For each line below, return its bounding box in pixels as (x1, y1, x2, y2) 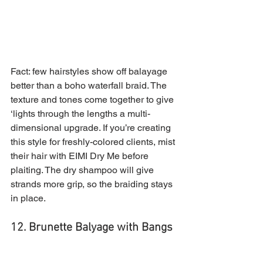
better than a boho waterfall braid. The (11, 80, 169, 92)
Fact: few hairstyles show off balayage (11, 66, 170, 77)
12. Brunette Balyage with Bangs (11, 221, 176, 235)
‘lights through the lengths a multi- (11, 108, 150, 120)
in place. (11, 193, 46, 204)
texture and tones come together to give (11, 94, 176, 106)
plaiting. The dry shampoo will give (11, 164, 156, 176)
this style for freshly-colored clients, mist (11, 136, 177, 148)
